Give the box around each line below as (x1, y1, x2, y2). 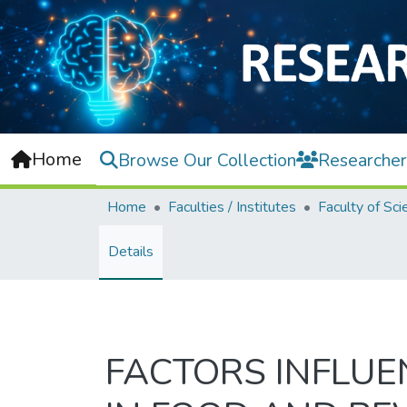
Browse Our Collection (118, 147, 296, 173)
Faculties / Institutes (168, 197, 296, 218)
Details (108, 242, 154, 263)
